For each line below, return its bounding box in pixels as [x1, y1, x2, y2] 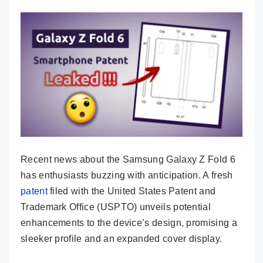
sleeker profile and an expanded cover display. [21, 233, 222, 244]
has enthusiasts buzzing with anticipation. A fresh [21, 170, 233, 180]
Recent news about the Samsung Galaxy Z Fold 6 [21, 154, 235, 164]
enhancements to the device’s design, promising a [21, 217, 237, 228]
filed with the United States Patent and [47, 186, 216, 196]
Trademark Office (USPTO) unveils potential [21, 201, 211, 212]
